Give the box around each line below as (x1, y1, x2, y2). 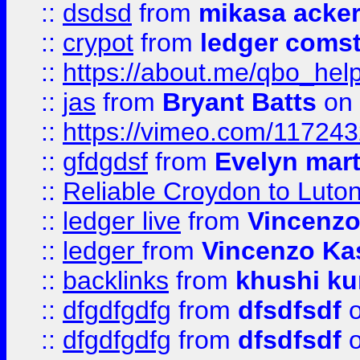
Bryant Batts (162, 88, 317, 117)
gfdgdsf (63, 147, 148, 176)
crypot (63, 28, 133, 57)
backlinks (63, 266, 169, 295)
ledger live (63, 207, 181, 235)
